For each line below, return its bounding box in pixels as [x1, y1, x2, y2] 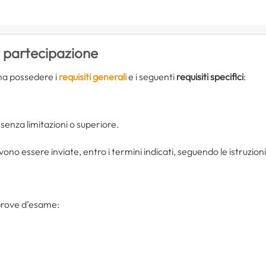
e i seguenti [126, 70, 176, 83]
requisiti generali [59, 70, 126, 83]
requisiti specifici [176, 70, 243, 83]
